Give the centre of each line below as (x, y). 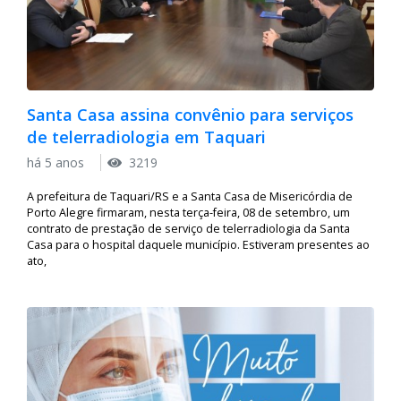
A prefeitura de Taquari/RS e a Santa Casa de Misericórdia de (190, 196)
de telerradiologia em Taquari (146, 137)
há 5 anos (57, 162)
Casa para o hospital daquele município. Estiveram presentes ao (198, 244)
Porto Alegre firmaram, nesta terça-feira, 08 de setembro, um (188, 212)
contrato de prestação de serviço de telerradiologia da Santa (188, 228)
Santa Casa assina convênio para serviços (190, 115)
